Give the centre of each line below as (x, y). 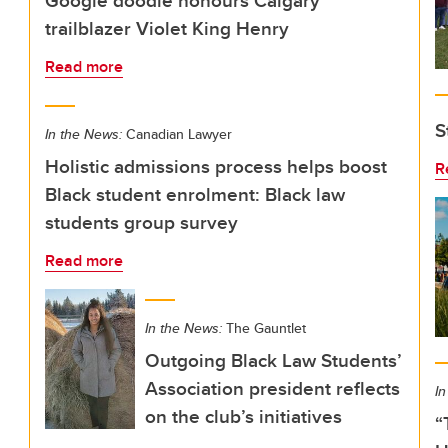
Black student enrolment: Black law (195, 194)
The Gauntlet (264, 328)
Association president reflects (272, 388)
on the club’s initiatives (243, 416)
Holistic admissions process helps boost (216, 166)
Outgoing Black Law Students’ (273, 360)
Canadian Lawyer (177, 134)
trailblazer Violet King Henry (167, 28)
